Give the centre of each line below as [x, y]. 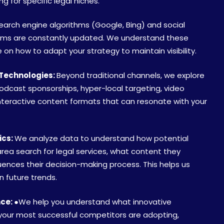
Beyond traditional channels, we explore [130, 75]
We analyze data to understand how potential [101, 138]
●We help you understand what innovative [93, 201]
